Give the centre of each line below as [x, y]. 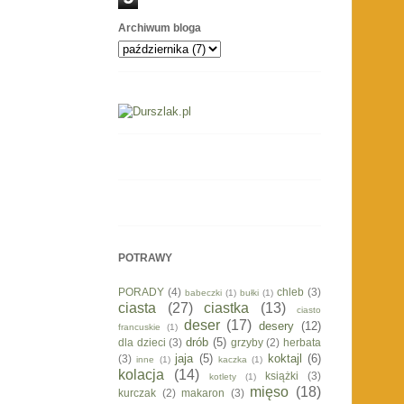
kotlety [223, 376]
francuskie [139, 326]
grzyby [247, 342]
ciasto [309, 309]
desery [277, 326]
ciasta [137, 308]
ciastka [226, 308]
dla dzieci [142, 342]
